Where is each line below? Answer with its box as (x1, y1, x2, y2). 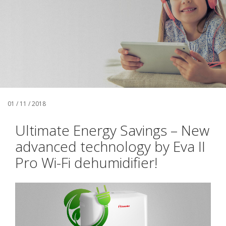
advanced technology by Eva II (15, 137, 205, 156)
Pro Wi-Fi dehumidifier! (15, 153, 157, 172)
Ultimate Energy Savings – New (15, 121, 209, 140)
